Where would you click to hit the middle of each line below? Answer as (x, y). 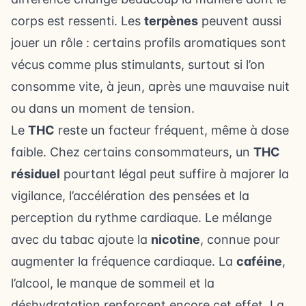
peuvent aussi (240, 21)
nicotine (176, 239)
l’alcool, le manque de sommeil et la (113, 283)
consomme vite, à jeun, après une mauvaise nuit (150, 86)
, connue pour (240, 239)
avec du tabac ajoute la (81, 239)
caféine (259, 261)
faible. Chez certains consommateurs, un (132, 152)
